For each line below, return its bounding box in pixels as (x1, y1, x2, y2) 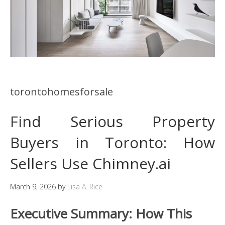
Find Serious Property (10, 110, 215, 132)
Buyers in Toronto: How (10, 132, 215, 153)
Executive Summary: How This (10, 204, 192, 222)
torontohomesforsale (10, 84, 113, 98)
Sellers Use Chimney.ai (10, 153, 171, 174)
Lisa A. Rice (67, 181, 102, 191)
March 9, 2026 (10, 181, 56, 191)
